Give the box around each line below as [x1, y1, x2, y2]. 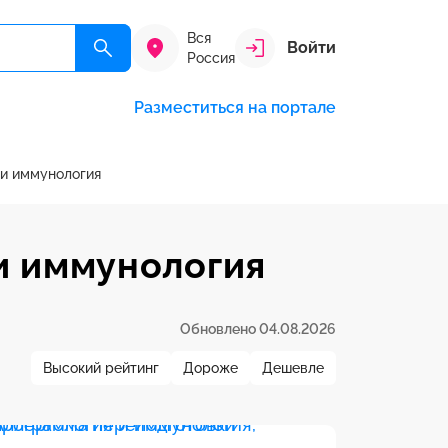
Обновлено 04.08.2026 [180, 321, 336, 337]
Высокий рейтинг [43, 360, 159, 376]
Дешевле [262, 360, 324, 376]
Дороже [183, 360, 238, 376]
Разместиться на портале [134, 98, 336, 117]
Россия [187, 50, 235, 66]
